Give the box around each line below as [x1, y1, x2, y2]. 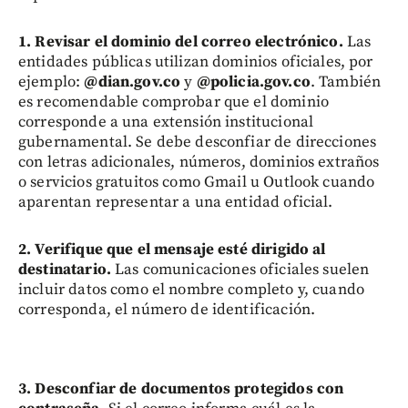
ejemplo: [18, 71, 85, 92]
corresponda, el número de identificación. [18, 299, 316, 320]
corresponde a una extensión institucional [18, 111, 314, 132]
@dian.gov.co [84, 71, 181, 92]
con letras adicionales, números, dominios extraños [18, 151, 380, 172]
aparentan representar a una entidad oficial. [18, 191, 333, 212]
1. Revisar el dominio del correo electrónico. [18, 31, 343, 52]
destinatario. [18, 259, 111, 280]
